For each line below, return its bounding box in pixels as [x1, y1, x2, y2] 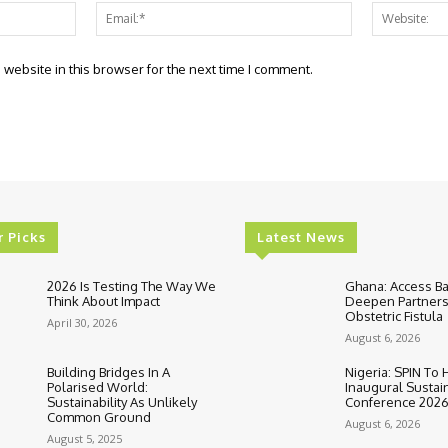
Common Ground [47, 409, 152, 426]
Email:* [350, 2, 396, 20]
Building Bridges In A [47, 364, 171, 381]
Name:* [75, 2, 126, 20]
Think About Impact [47, 292, 161, 309]
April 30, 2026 [47, 314, 118, 330]
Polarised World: [47, 379, 149, 396]
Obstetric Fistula [344, 307, 443, 324]
